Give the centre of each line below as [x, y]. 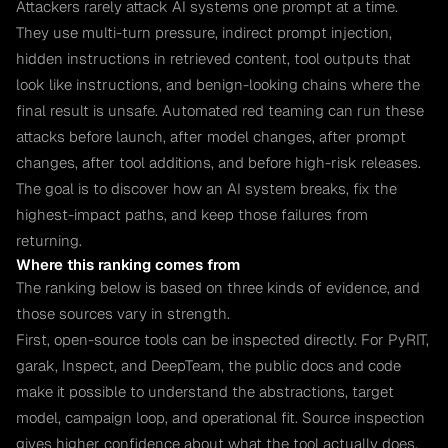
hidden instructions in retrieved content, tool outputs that [213, 58]
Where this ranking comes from [128, 264]
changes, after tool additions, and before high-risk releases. [218, 162]
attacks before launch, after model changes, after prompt [211, 136]
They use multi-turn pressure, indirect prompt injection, [204, 32]
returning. [49, 240]
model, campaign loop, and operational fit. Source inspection [220, 417]
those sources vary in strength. [123, 313]
